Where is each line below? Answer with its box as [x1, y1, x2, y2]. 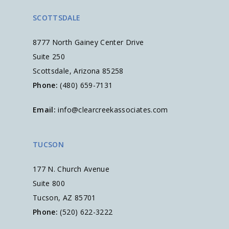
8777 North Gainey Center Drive [33, 37, 144, 48]
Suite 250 [33, 52, 70, 62]
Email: [33, 105, 56, 115]
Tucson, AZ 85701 [33, 193, 96, 203]
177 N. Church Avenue [33, 164, 109, 174]
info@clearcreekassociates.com [58, 105, 168, 115]
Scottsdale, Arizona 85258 [33, 66, 124, 76]
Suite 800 [33, 178, 67, 189]
